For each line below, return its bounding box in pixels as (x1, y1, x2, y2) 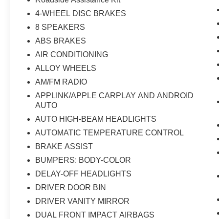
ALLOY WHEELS (35, 64, 97, 73)
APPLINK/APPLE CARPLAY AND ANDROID (35, 91, 194, 100)
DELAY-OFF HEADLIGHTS (35, 170, 132, 178)
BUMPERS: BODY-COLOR (35, 156, 131, 165)
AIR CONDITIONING (35, 50, 109, 59)
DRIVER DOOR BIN (35, 183, 107, 192)
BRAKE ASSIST (35, 142, 93, 151)
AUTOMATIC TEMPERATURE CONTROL (35, 129, 184, 137)
